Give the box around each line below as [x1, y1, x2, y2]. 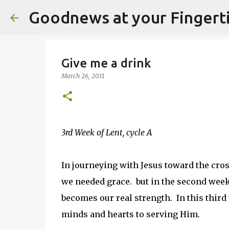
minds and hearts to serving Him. [61, 209, 200, 219]
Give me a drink [61, 56, 151, 70]
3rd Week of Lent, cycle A [61, 127, 152, 138]
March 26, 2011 [61, 72, 104, 80]
